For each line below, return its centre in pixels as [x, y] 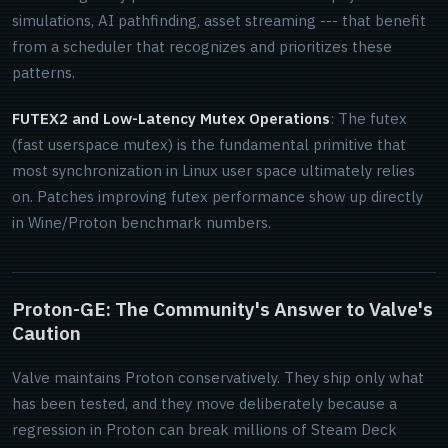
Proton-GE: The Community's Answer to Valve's [222, 309]
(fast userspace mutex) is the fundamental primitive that [209, 144]
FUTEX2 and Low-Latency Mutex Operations [171, 118]
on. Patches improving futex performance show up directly [217, 196]
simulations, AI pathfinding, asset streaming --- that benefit [219, 20]
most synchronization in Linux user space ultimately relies [213, 170]
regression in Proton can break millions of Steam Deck [204, 429]
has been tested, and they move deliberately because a [204, 403]
